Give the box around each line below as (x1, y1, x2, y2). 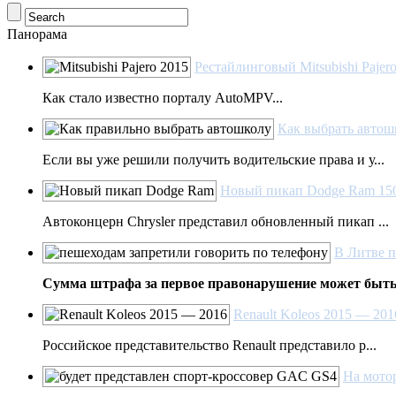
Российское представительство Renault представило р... (42, 338, 377, 353)
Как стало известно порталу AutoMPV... (42, 90, 283, 105)
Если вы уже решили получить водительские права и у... (42, 152, 385, 167)
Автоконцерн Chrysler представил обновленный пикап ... (42, 214, 389, 229)
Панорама (7, 27, 67, 42)
